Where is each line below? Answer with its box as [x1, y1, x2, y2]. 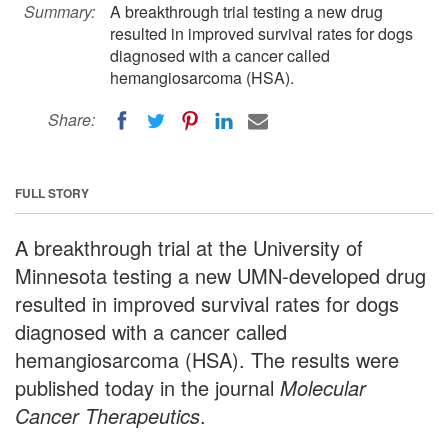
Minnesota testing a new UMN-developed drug [15, 260, 426, 290]
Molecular [280, 372, 366, 402]
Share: [48, 108, 95, 131]
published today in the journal [15, 372, 280, 402]
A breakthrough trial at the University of [15, 232, 363, 262]
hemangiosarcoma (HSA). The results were [15, 344, 399, 374]
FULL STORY [15, 183, 89, 202]
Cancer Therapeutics [15, 400, 200, 430]
